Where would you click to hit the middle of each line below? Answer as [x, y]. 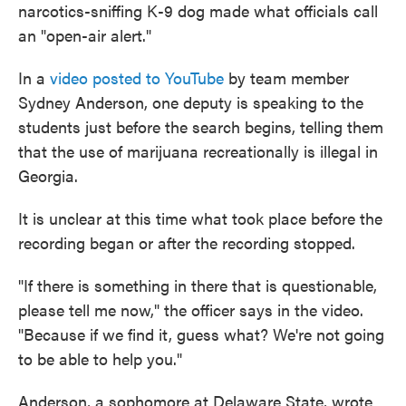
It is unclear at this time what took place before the [200, 217]
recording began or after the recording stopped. [187, 242]
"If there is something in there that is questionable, [198, 285]
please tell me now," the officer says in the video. [191, 309]
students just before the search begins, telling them [201, 126]
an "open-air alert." [85, 34]
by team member [286, 77]
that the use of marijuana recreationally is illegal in [198, 150]
